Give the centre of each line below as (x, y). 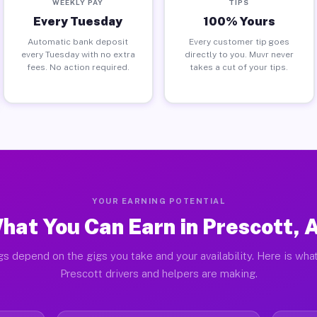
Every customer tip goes (239, 41)
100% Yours (239, 21)
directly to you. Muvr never (239, 54)
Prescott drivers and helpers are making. (158, 273)
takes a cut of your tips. (239, 67)
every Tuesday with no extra (78, 54)
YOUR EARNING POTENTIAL (158, 201)
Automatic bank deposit (78, 41)
